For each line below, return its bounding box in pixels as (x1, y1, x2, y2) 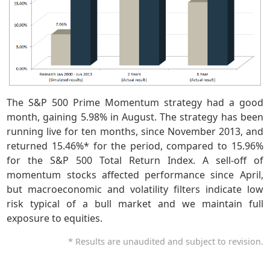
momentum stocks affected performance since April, (7, 168, 263, 181)
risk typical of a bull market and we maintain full (7, 196, 263, 210)
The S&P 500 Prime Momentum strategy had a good (7, 95, 263, 109)
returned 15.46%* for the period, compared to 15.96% (7, 139, 263, 152)
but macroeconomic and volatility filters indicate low (7, 182, 263, 196)
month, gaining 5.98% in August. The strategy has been (7, 110, 263, 124)
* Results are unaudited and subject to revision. (67, 235, 263, 247)
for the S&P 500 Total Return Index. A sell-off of (7, 153, 263, 167)
